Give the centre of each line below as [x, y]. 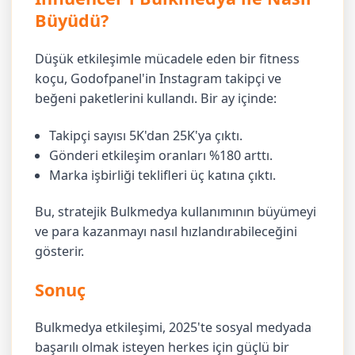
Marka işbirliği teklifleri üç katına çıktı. [163, 175]
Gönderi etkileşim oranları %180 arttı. [161, 155]
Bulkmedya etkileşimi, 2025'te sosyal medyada [174, 328]
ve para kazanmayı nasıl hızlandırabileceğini [166, 232]
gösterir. [60, 252]
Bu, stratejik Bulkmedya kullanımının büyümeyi [176, 212]
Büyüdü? [72, 21]
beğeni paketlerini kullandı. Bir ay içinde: [156, 99]
